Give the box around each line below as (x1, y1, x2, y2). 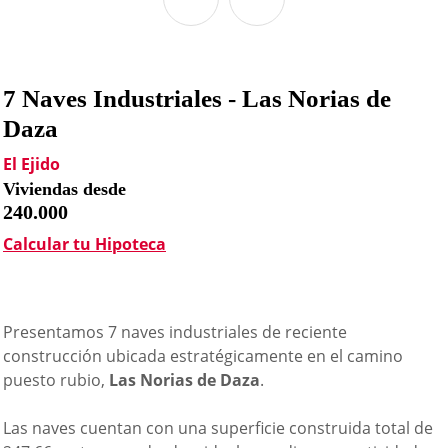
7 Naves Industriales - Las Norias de (3, 85, 391, 112)
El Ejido (3, 153, 60, 175)
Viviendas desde (3, 179, 126, 199)
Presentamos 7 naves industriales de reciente (3, 321, 347, 343)
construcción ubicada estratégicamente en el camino (3, 345, 403, 367)
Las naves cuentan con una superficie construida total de (3, 417, 433, 439)
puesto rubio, (3, 369, 109, 391)
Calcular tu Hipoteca (3, 233, 166, 255)
